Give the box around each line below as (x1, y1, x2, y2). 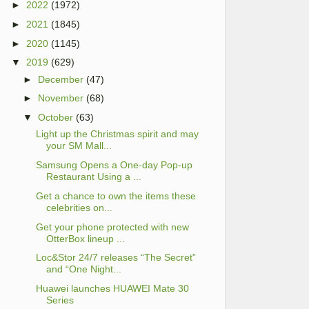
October (38, 112, 74, 123)
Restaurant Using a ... (46, 171, 141, 183)
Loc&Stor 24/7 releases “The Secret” (35, 252, 196, 263)
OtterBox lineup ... (46, 232, 125, 244)
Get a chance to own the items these (35, 190, 196, 201)
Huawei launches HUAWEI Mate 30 (35, 283, 189, 295)
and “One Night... (46, 263, 121, 275)
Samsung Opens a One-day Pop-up (35, 159, 192, 171)
